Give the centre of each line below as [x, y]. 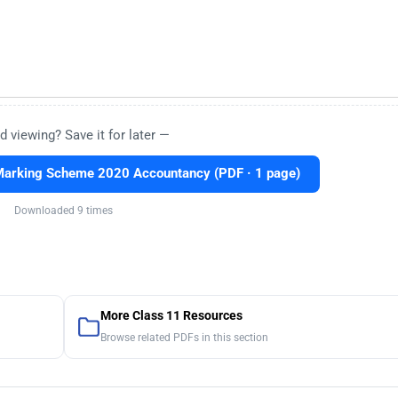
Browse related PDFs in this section [184, 338]
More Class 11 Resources [171, 316]
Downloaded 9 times [64, 211]
